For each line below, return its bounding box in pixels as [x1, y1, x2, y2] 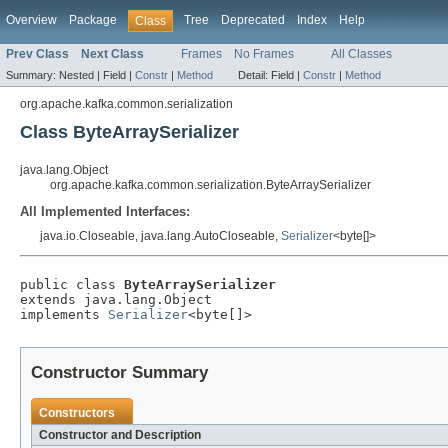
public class [20, 277, 124, 293]
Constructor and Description [39, 428, 201, 443]
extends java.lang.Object [20, 292, 212, 308]
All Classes [331, 47, 392, 62]
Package [69, 13, 117, 27]
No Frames [234, 47, 294, 62]
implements [20, 307, 108, 323]
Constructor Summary [31, 363, 208, 383]
